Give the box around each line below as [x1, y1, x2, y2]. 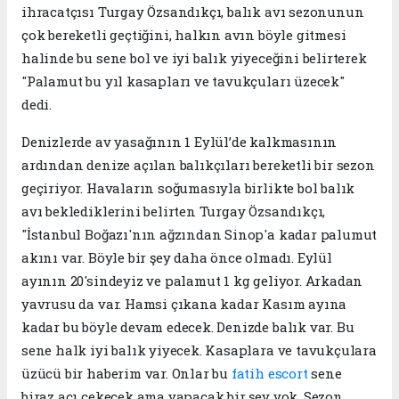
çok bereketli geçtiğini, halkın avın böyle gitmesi [21, 25, 346, 44]
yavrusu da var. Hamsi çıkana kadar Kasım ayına [21, 294, 347, 313]
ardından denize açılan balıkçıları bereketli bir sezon [21, 155, 375, 174]
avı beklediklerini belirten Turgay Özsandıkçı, [21, 201, 326, 220]
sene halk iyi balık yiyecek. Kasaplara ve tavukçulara [21, 340, 377, 359]
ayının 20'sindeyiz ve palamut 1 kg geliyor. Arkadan [21, 271, 363, 289]
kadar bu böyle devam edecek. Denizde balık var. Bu [21, 317, 354, 336]
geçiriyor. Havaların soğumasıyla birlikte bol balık [21, 178, 355, 197]
